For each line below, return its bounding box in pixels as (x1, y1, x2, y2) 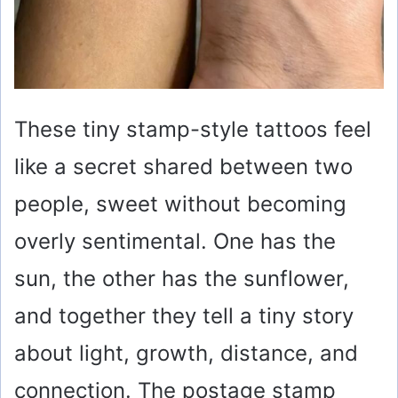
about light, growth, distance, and (14, 340, 358, 367)
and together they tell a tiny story (14, 303, 354, 330)
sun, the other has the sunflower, (14, 266, 349, 292)
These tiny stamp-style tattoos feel (14, 116, 371, 143)
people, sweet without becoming (14, 191, 346, 218)
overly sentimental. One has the (14, 228, 336, 255)
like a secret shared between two (14, 154, 353, 180)
